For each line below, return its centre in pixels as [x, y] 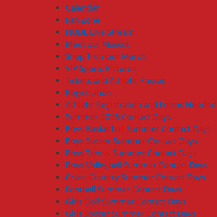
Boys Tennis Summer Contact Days [131, 153]
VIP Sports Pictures [101, 68]
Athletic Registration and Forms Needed [141, 104]
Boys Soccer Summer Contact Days [131, 141]
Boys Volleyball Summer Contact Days [137, 165]
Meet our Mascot [97, 44]
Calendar [82, 8]
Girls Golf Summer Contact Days [126, 201]
